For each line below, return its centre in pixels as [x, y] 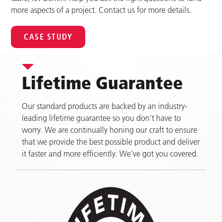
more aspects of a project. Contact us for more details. [101, 10]
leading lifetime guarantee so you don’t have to [101, 118]
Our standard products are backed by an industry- [105, 106]
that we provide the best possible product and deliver [111, 141]
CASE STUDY [48, 37]
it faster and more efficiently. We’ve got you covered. [110, 153]
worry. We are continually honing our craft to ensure [110, 130]
